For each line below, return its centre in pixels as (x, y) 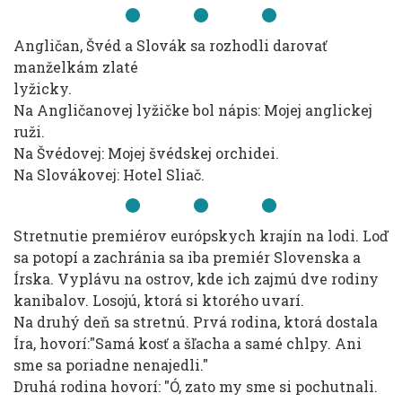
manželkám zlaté (76, 67)
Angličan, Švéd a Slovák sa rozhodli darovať (170, 45)
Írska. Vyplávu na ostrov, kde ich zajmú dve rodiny (196, 279)
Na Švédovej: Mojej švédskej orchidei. (146, 153)
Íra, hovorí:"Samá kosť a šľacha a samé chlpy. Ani (188, 343)
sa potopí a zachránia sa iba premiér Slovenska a (187, 257)
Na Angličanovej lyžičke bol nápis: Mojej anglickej (193, 110)
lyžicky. (43, 88)
